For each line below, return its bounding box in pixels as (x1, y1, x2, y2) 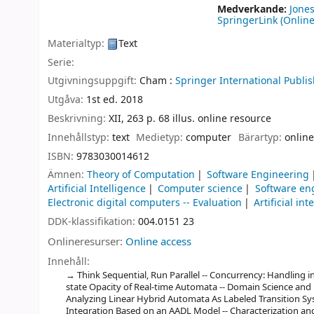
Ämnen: (48, 168, 87, 183)
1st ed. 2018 (86, 93, 143, 108)
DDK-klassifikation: (48, 214, 138, 230)
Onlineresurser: (48, 233, 125, 250)
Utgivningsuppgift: (48, 74, 139, 89)
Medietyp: (136, 130, 186, 145)
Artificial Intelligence (48, 182, 146, 197)
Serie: (48, 55, 74, 70)
